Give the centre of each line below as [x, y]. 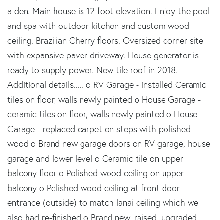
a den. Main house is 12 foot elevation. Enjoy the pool [109, 11]
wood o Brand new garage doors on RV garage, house [109, 143]
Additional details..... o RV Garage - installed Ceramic [107, 84]
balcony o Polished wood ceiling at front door [94, 188]
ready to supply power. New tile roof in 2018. [93, 70]
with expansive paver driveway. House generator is [103, 55]
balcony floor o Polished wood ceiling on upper [96, 173]
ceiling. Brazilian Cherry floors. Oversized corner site [105, 40]
